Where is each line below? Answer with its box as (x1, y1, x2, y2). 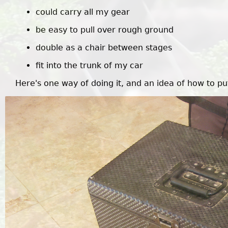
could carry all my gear (36, 7, 130, 17)
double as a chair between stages (36, 43, 172, 53)
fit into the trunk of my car (36, 61, 143, 71)
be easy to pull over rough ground (36, 25, 174, 35)
